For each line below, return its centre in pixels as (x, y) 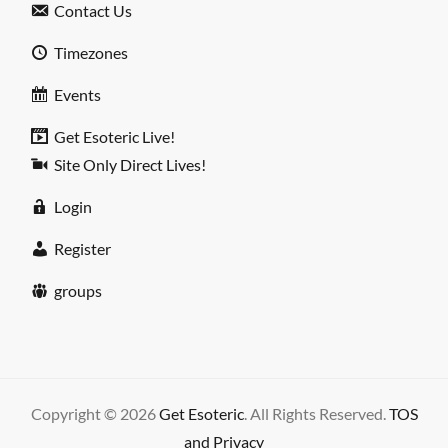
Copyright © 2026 (94, 414)
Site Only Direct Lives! (129, 165)
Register (82, 249)
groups (77, 291)
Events (77, 95)
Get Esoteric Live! (114, 137)
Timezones (90, 53)
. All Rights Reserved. (316, 414)
